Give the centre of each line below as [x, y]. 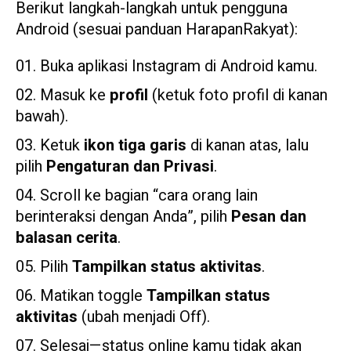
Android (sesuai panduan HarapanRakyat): [159, 29]
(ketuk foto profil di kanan [238, 95]
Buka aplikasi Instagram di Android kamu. [179, 66]
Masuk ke [75, 95]
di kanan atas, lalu [248, 145]
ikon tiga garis [135, 145]
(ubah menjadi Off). [144, 317]
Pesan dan [269, 216]
